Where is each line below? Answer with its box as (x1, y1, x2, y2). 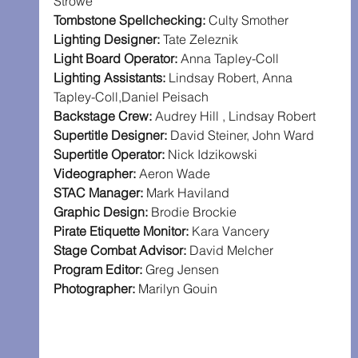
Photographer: (53, 280, 138, 297)
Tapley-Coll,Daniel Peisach (53, 89, 209, 105)
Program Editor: (53, 261, 145, 278)
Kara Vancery (191, 223, 269, 240)
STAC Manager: (53, 185, 146, 201)
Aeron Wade (138, 165, 210, 182)
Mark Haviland (145, 185, 229, 201)
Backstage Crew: (53, 108, 155, 125)
